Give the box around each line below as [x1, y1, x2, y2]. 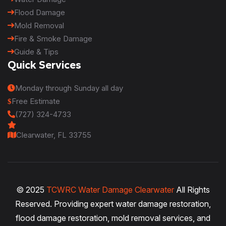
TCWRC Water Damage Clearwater [46, 184, 174, 195]
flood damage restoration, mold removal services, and [16, 212, 210, 223]
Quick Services [8, 58, 81, 72]
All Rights [174, 184, 210, 195]
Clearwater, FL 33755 [16, 130, 91, 140]
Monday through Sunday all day [15, 83, 123, 93]
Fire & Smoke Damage [14, 33, 92, 43]
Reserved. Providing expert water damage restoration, [15, 198, 211, 209]
